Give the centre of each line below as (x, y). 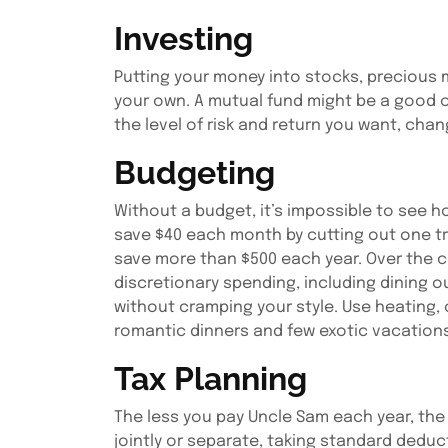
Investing (183, 38)
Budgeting (194, 172)
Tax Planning (210, 378)
